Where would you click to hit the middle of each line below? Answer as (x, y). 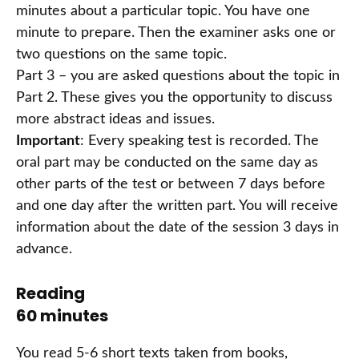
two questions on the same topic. (121, 55)
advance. (44, 250)
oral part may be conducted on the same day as (167, 163)
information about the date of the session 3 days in (177, 228)
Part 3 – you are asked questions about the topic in (178, 77)
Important (48, 141)
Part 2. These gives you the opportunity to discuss (174, 98)
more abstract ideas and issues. (115, 120)
